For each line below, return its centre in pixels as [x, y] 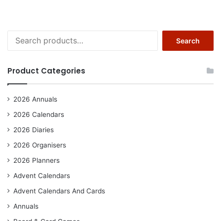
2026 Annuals [35, 99]
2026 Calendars [39, 115]
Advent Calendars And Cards [59, 191]
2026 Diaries [34, 130]
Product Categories [46, 71]
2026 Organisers [40, 145]
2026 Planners [37, 161]
